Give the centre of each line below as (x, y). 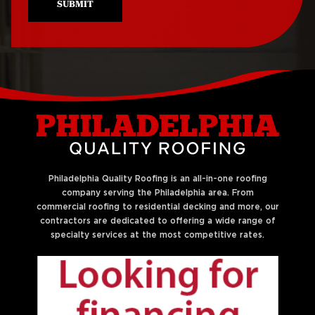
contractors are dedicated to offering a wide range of (157, 221)
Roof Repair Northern (82, 66)
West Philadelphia (208, 42)
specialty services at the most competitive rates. (157, 235)
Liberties (45, 81)
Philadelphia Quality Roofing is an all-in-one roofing (157, 179)
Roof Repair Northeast (85, 17)
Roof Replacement (214, 27)
